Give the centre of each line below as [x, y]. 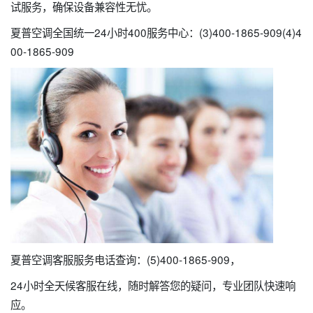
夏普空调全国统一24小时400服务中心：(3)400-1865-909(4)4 [156, 32]
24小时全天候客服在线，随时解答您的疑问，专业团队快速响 [153, 285]
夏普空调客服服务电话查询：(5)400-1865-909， [125, 259]
